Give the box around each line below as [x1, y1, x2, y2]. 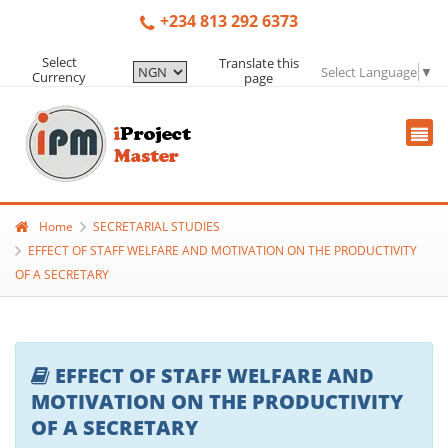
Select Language [321, 62, 417, 81]
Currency [32, 68, 87, 87]
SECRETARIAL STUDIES [93, 217, 220, 235]
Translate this [218, 53, 299, 72]
